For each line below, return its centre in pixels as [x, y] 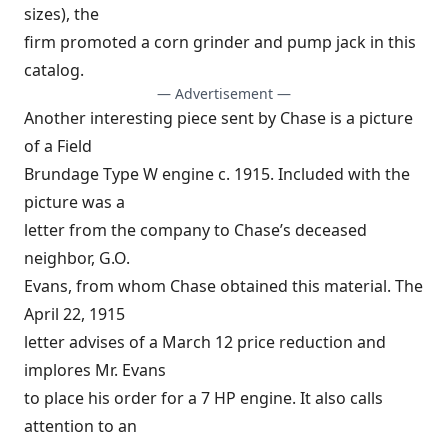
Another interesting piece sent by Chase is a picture [218, 118]
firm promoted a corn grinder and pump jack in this [220, 42]
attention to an [80, 426]
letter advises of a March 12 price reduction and [205, 342]
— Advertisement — [224, 93]
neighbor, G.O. [77, 258]
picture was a [74, 202]
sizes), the [61, 14]
